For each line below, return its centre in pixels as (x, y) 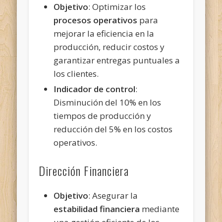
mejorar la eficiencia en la (104, 33)
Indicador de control (95, 89)
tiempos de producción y (103, 115)
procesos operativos (96, 20)
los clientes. (76, 73)
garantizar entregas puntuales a (117, 60)
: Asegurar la (113, 195)
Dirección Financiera (84, 170)
